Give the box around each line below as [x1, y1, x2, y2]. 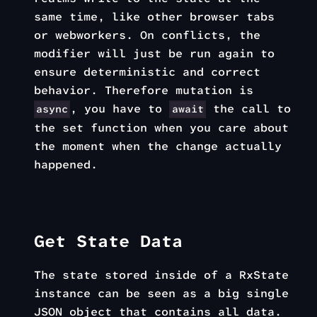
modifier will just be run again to [34, 46, 275, 61]
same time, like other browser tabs [34, 9, 275, 24]
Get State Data [34, 230, 183, 253]
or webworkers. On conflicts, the [34, 28, 260, 42]
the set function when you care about [34, 120, 289, 136]
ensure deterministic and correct [34, 64, 260, 79]
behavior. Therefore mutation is [34, 83, 253, 98]
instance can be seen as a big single [34, 286, 289, 301]
